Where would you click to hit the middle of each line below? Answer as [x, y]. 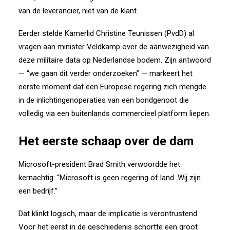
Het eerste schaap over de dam [106, 141]
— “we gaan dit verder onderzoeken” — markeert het [106, 73]
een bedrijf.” [38, 191]
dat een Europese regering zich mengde [140, 87]
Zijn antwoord [188, 60]
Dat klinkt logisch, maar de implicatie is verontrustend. [109, 214]
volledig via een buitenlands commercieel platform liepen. [114, 113]
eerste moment [45, 87]
